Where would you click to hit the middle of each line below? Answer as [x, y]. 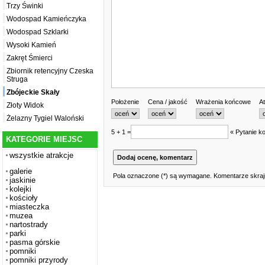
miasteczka [29, 207]
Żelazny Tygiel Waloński [45, 119]
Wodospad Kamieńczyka [46, 19]
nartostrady [29, 225]
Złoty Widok [25, 106]
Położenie [125, 101]
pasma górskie [35, 243]
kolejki [20, 189]
